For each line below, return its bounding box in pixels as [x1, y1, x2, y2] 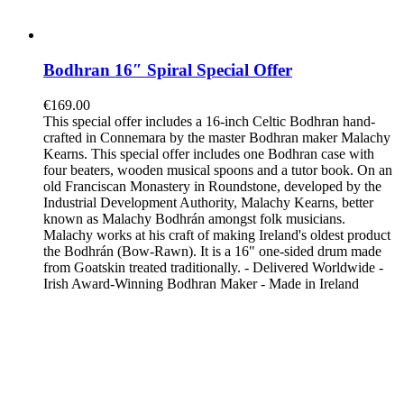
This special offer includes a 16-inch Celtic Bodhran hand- [43, 113, 375, 129]
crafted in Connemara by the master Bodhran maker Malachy [43, 129, 390, 145]
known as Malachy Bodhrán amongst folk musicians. [43, 210, 345, 226]
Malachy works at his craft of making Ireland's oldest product [43, 226, 390, 243]
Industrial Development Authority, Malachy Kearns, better [43, 194, 373, 210]
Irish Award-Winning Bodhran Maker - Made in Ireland [43, 275, 359, 291]
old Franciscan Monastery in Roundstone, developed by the [43, 178, 381, 194]
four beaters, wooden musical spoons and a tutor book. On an [43, 161, 392, 178]
